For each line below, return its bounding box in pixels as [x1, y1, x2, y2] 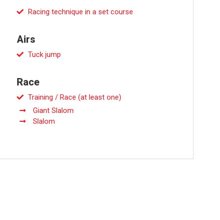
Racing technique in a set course [27, 7, 133, 16]
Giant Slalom [32, 106, 74, 115]
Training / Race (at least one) [27, 93, 121, 102]
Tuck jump [27, 50, 61, 59]
